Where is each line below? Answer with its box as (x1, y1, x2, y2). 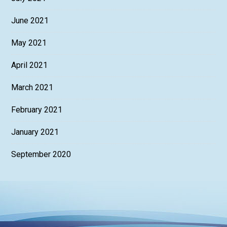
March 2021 (11, 83, 54, 93)
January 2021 (11, 127, 59, 137)
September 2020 (11, 149, 71, 160)
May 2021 (11, 38, 47, 48)
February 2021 (11, 105, 63, 115)
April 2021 (11, 60, 48, 70)
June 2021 (11, 16, 49, 26)
